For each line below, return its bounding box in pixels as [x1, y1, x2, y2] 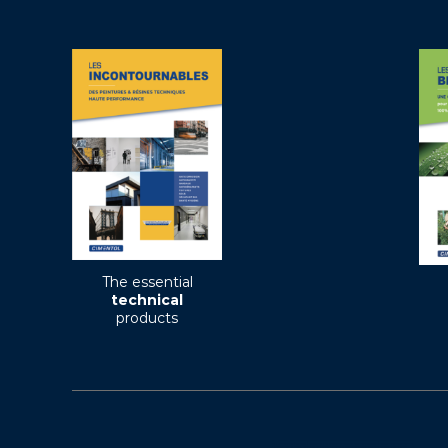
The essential [101, 273, 193, 292]
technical [111, 291, 183, 310]
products [116, 309, 178, 328]
